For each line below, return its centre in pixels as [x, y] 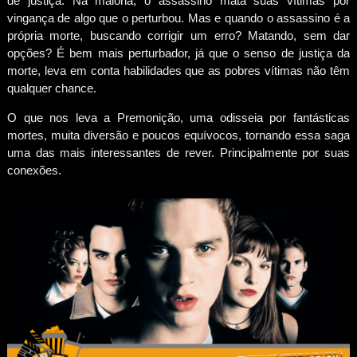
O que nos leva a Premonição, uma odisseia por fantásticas [178, 117]
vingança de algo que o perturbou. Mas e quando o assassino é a [178, 18]
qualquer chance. [53, 88]
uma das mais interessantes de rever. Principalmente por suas [178, 152]
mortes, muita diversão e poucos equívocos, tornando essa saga [178, 135]
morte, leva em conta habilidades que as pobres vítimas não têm [178, 70]
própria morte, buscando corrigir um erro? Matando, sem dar [178, 35]
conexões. [34, 170]
